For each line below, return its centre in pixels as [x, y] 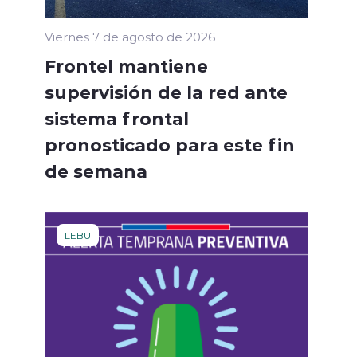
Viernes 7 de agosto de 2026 [130, 36]
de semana [96, 170]
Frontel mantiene [126, 65]
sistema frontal [117, 118]
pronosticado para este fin [170, 144]
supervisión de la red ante [166, 91]
